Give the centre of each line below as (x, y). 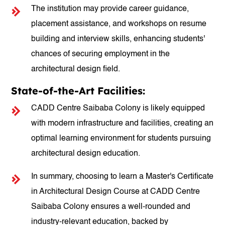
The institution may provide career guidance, (110, 9)
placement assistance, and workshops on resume (119, 24)
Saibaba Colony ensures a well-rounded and (111, 207)
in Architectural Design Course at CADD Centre (116, 192)
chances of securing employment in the (101, 54)
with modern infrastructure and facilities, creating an (123, 124)
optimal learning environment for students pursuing (121, 139)
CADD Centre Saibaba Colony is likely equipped (118, 108)
